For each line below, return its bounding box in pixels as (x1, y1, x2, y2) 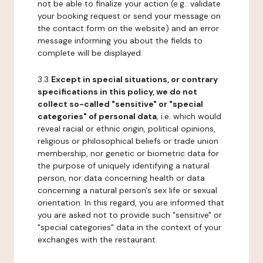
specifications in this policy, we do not (38, 86, 197, 97)
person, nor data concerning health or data (38, 173, 205, 183)
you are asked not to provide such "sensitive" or (38, 210, 222, 220)
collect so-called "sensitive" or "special (38, 99, 203, 109)
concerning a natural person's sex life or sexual (38, 185, 217, 195)
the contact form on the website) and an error (38, 23, 219, 33)
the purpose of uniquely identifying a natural (38, 160, 210, 171)
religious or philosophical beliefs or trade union (38, 136, 218, 146)
